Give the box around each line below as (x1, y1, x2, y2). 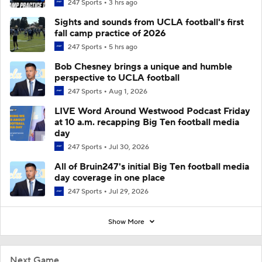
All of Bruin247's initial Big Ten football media (54, 161, 249, 173)
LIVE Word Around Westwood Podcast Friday (54, 105, 250, 118)
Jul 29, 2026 (109, 187, 149, 196)
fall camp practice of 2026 (54, 27, 166, 39)
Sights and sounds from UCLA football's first (54, 16, 244, 28)
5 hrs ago (109, 43, 137, 51)
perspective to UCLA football (54, 72, 180, 84)
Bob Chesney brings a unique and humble (54, 61, 232, 73)
